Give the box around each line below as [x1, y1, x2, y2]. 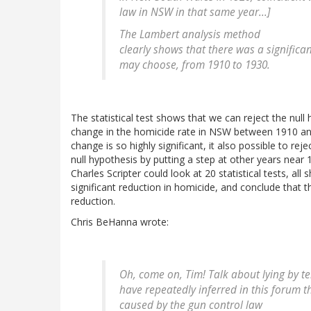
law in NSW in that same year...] [119, 5, 270, 20]
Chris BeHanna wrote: [71, 215, 169, 229]
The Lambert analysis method [119, 27, 260, 42]
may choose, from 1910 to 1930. [119, 58, 270, 73]
